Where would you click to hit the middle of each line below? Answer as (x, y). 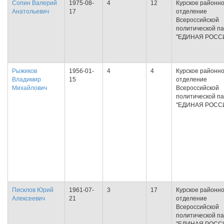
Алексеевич (28, 198)
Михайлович (29, 88)
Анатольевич (30, 11)
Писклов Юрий (33, 190)
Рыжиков (24, 71)
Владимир (26, 79)
